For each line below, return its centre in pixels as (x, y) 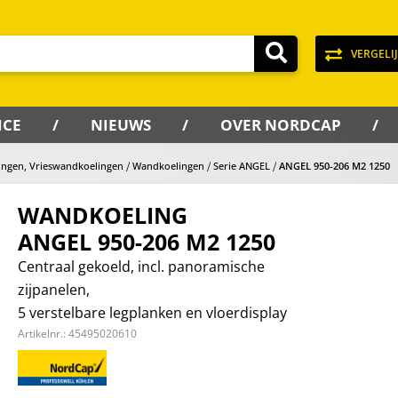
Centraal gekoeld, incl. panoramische (141, 267)
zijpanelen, (54, 290)
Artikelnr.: (43, 334)
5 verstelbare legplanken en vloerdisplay (152, 313)
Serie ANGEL (242, 166)
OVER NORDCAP (281, 125)
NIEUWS (121, 125)
